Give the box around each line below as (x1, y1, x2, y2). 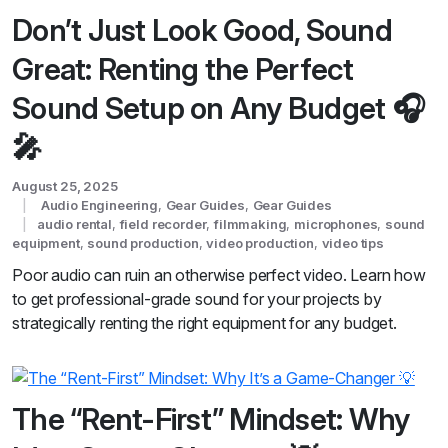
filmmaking (214, 215, 287, 232)
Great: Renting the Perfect (12, 50, 354, 87)
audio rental (36, 215, 112, 232)
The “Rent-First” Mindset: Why (12, 401, 410, 438)
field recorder (119, 215, 207, 232)
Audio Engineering (40, 196, 158, 213)
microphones (294, 215, 378, 232)
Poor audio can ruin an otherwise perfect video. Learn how (12, 264, 426, 285)
